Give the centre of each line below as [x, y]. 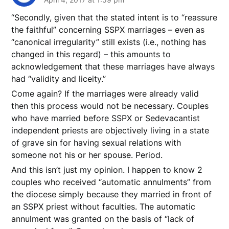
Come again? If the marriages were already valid [105, 93]
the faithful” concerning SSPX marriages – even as [108, 29]
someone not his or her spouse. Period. [87, 155]
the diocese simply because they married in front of [112, 194]
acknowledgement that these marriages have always [113, 66]
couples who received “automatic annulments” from [111, 182]
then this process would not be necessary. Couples [110, 106]
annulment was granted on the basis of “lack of [103, 219]
